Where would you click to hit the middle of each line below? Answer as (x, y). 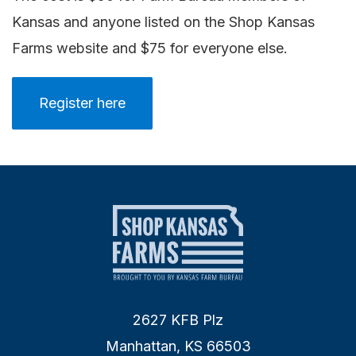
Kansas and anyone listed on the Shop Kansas (163, 21)
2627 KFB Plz (178, 319)
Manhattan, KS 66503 (178, 346)
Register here (82, 103)
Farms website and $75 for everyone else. (152, 48)
